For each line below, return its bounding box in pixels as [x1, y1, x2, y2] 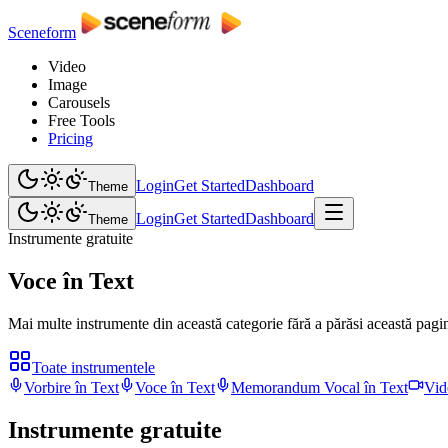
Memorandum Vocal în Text [231, 378, 408, 396]
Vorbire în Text [24, 378, 119, 396]
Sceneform [8, 24, 76, 41]
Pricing [48, 130, 93, 147]
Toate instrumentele [32, 358, 155, 376]
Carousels [48, 94, 110, 111]
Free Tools [48, 112, 115, 129]
